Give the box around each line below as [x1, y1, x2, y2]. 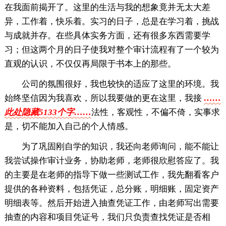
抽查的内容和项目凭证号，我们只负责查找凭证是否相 [4, 212, 210, 222]
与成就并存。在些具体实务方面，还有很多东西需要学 [4, 31, 210, 41]
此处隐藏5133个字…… [4, 107, 91, 118]
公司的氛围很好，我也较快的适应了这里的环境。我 [21, 79, 219, 89]
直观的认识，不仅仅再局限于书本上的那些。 [4, 59, 176, 69]
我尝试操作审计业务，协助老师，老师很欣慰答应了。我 [4, 156, 219, 166]
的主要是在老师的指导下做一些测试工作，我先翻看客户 [4, 170, 219, 180]
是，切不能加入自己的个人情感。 [4, 122, 133, 132]
